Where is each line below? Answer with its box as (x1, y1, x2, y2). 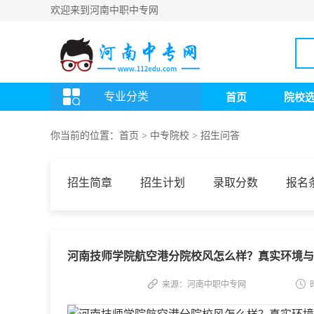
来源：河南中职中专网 (162, 280, 246, 289)
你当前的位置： (50, 130, 119, 141)
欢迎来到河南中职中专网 (50, 5, 158, 15)
